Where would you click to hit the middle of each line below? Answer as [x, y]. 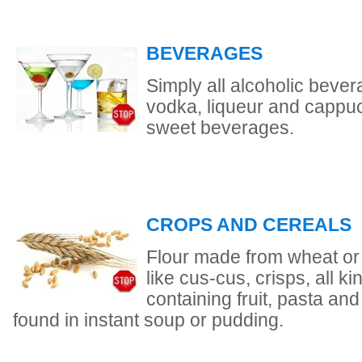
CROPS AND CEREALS [249, 225]
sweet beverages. [220, 128]
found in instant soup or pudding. [148, 320]
